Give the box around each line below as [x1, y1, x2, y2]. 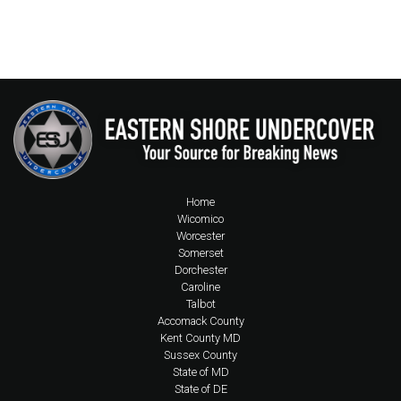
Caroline [181, 279, 220, 294]
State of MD [172, 364, 229, 379]
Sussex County [164, 347, 237, 362]
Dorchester [174, 262, 227, 277]
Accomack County [157, 313, 244, 328]
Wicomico [177, 211, 224, 226]
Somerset [177, 245, 224, 260]
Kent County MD [160, 330, 241, 345]
